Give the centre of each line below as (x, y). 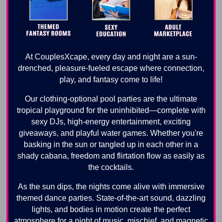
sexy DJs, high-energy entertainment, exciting (111, 121)
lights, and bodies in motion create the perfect (111, 209)
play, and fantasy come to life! (111, 79)
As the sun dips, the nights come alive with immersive (111, 186)
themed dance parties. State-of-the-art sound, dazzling (111, 198)
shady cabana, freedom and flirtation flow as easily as (111, 156)
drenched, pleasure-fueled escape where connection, (111, 68)
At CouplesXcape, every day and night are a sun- (111, 56)
